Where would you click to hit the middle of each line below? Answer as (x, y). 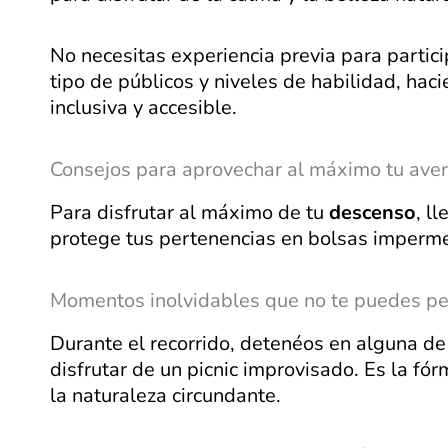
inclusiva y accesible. (143, 108)
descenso (372, 213)
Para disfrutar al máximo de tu (189, 213)
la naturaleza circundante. (165, 396)
